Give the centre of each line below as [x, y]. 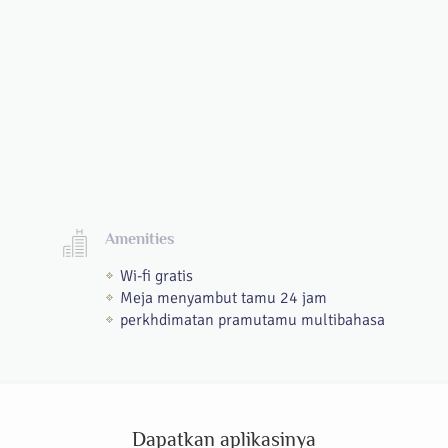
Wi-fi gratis [156, 276]
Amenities [139, 239]
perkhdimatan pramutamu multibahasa [252, 320]
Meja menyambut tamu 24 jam [223, 298]
